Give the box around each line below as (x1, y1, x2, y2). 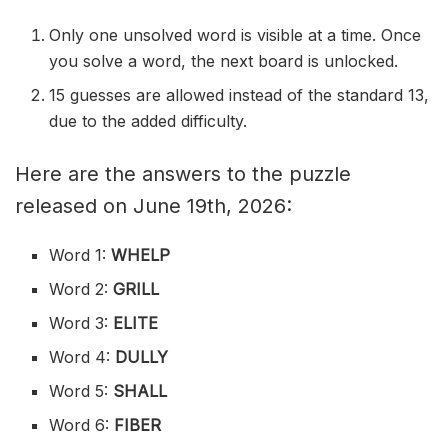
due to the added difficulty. (49, 110, 248, 131)
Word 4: (49, 346, 116, 367)
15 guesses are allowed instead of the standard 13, (49, 84, 430, 105)
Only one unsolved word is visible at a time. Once (49, 24, 422, 45)
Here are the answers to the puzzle (15, 161, 351, 186)
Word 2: (49, 278, 114, 299)
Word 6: (49, 414, 115, 435)
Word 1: (49, 244, 112, 265)
